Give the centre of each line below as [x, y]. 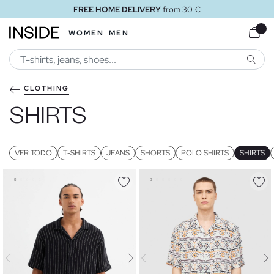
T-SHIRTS [79, 153]
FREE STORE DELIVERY [155, 9]
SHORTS [155, 153]
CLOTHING [46, 88]
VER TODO [33, 153]
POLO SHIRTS [205, 153]
